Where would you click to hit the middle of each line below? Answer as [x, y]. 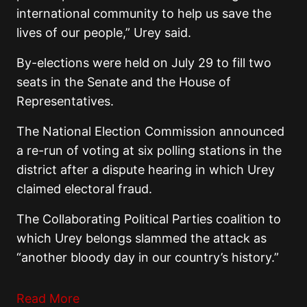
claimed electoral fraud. [84, 189]
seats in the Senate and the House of [124, 82]
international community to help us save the [144, 14]
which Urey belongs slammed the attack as [142, 238]
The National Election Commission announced [150, 132]
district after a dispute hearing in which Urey [146, 170]
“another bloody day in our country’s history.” [148, 258]
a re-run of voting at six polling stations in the [149, 151]
